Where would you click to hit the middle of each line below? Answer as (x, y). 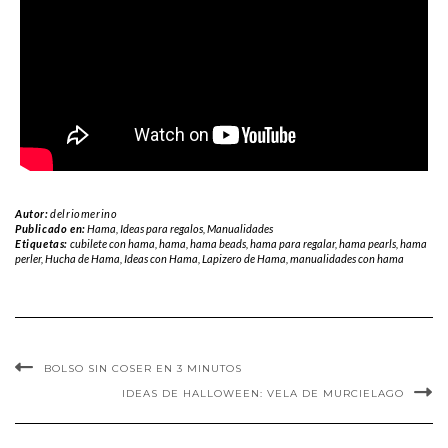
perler (28, 258)
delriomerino (84, 213)
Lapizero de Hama (244, 258)
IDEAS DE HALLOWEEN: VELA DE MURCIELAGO (263, 393)
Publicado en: (51, 228)
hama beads (217, 243)
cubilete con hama (112, 243)
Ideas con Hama (161, 258)
